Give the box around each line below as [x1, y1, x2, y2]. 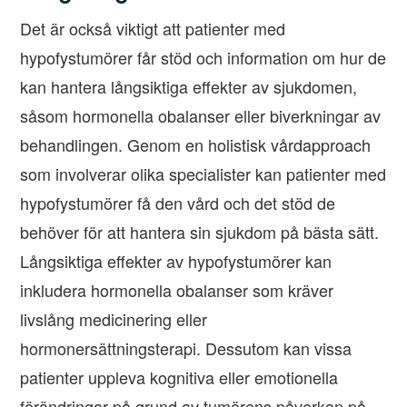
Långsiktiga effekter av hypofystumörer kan [20, 249, 333, 273]
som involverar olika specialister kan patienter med [20, 162, 387, 186]
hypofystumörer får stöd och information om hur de [20, 45, 387, 70]
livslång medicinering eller [20, 307, 208, 332]
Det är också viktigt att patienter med [20, 16, 286, 41]
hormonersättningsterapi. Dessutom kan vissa [20, 336, 352, 361]
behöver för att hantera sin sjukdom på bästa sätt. [20, 220, 380, 244]
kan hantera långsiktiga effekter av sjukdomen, [20, 74, 358, 99]
